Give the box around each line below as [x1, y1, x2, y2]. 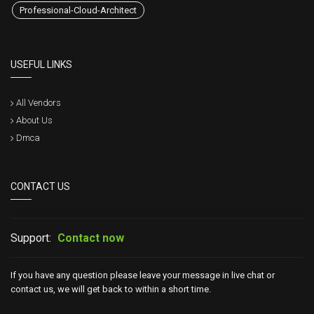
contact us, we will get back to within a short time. [11, 284, 211, 295]
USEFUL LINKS [11, 59, 72, 71]
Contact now [57, 231, 124, 245]
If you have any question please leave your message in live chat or [11, 270, 275, 281]
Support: [11, 231, 51, 245]
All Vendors [16, 97, 61, 109]
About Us [16, 115, 53, 126]
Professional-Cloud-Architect [20, 5, 137, 16]
